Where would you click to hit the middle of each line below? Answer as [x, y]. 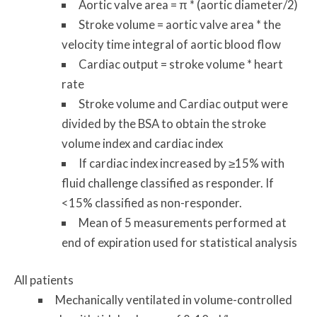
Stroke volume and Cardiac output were [184, 104]
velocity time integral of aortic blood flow [172, 45]
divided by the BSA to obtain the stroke [164, 124]
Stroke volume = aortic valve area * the [180, 25]
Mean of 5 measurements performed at [183, 223]
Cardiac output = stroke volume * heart [181, 64]
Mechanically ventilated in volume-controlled [173, 300]
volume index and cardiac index [143, 144]
